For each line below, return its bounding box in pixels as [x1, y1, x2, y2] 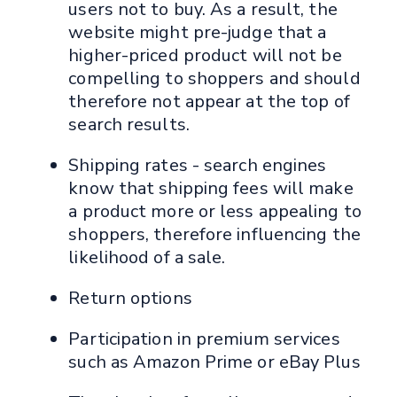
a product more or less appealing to [68, 199, 362, 224]
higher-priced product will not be [68, 43, 342, 68]
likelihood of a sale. [68, 245, 226, 270]
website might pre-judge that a [68, 20, 327, 45]
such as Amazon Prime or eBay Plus [68, 350, 361, 375]
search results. [68, 113, 190, 137]
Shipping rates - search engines [68, 153, 327, 178]
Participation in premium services [68, 327, 340, 352]
